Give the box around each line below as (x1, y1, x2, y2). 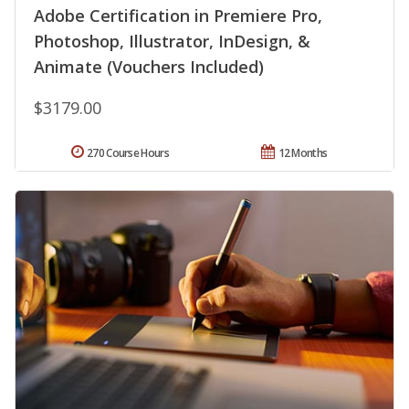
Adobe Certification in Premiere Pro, (34, 4, 322, 26)
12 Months (278, 144, 328, 161)
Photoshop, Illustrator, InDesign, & (34, 29, 310, 52)
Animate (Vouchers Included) (34, 55, 264, 78)
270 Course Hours (87, 144, 169, 161)
